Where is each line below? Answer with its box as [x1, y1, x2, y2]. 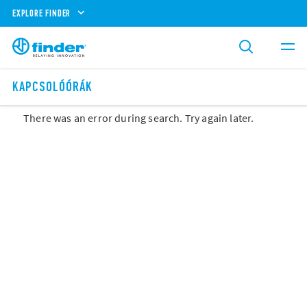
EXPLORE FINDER [12, 7, 71, 19]
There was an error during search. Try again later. [23, 111, 254, 125]
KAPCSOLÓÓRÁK [12, 79, 93, 95]
